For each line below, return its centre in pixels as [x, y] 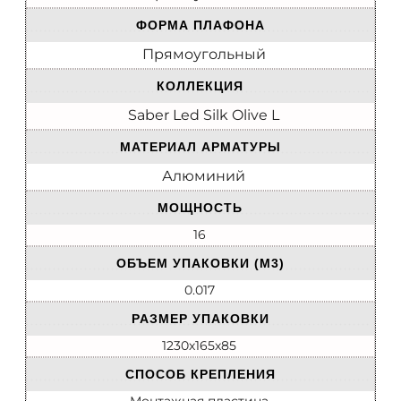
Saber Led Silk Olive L [204, 115]
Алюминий [204, 176]
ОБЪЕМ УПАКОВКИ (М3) [200, 264]
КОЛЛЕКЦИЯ [200, 86]
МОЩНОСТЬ [200, 208]
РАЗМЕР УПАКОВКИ [200, 319]
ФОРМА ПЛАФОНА [200, 26]
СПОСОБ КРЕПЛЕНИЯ [200, 375]
